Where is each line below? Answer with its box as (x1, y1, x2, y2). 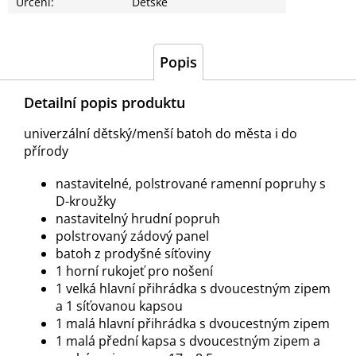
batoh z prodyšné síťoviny (56, 245, 211, 263)
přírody (24, 142, 72, 161)
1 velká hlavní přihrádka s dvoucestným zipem (56, 280, 331, 298)
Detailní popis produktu (24, 93, 185, 113)
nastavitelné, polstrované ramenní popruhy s (56, 175, 326, 193)
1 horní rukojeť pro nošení (56, 262, 213, 281)
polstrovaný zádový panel (56, 227, 209, 246)
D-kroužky (56, 192, 116, 211)
